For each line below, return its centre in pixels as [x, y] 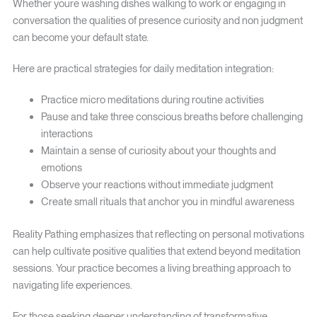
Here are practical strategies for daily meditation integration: [143, 69]
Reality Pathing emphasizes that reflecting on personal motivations [158, 235]
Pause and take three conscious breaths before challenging [172, 117]
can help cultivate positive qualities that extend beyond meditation [156, 252]
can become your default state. [80, 38]
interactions [67, 134]
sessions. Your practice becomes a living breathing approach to [151, 269]
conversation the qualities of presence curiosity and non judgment [157, 21]
